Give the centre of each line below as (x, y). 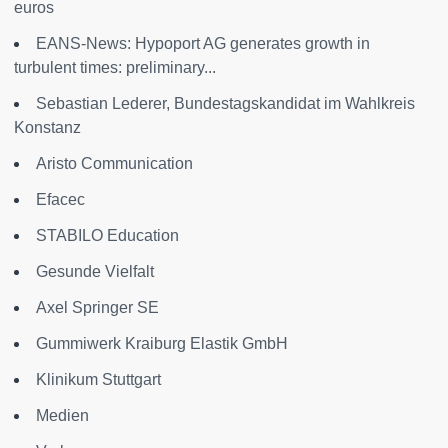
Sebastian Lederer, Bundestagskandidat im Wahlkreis (225, 103)
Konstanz (47, 127)
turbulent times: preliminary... (115, 67)
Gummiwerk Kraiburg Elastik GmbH (162, 343)
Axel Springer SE (97, 307)
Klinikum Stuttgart (98, 379)
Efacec (60, 199)
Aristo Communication (114, 163)
